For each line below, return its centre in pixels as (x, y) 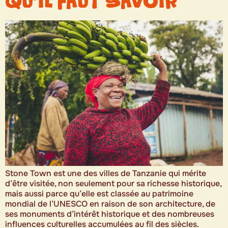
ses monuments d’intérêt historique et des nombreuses (110, 214)
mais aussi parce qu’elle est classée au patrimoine (99, 193)
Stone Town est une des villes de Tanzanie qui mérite (106, 173)
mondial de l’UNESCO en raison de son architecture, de (110, 204)
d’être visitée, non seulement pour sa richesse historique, (113, 183)
